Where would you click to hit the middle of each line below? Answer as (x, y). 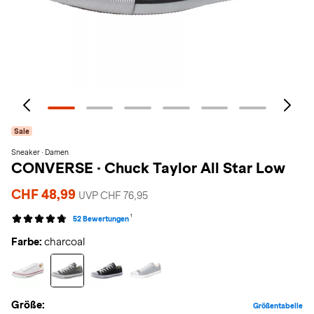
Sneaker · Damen (40, 152)
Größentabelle (278, 306)
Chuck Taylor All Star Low (195, 168)
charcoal (64, 242)
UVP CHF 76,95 (113, 196)
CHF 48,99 (45, 194)
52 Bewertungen (101, 219)
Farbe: (27, 242)
